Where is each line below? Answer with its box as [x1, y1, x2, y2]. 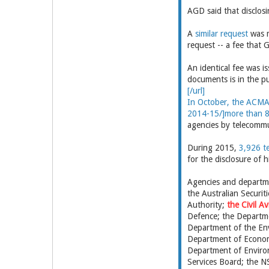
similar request [195, 29, 248, 38]
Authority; [187, 200, 227, 210]
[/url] [187, 86, 205, 95]
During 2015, [187, 143, 239, 153]
